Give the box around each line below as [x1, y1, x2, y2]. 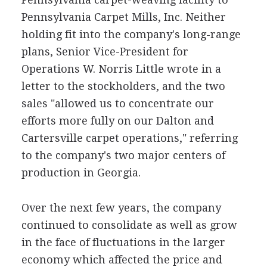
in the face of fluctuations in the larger [21, 236, 225, 249]
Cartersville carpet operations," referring [21, 132, 238, 144]
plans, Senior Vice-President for [21, 45, 188, 58]
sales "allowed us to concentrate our [21, 97, 214, 110]
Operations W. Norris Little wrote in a [21, 63, 221, 75]
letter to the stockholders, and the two [21, 80, 225, 92]
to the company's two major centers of [21, 149, 225, 162]
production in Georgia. [21, 166, 141, 179]
